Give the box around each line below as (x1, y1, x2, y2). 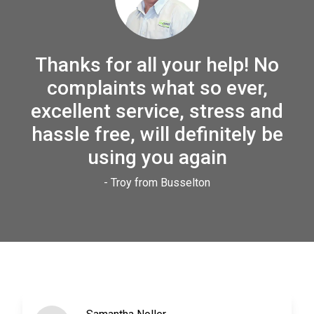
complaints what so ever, (46, 76, 268, 100)
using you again (87, 145, 227, 169)
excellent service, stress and (31, 99, 283, 123)
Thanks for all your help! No (35, 53, 279, 76)
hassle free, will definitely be (31, 122, 283, 146)
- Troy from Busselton (104, 175, 210, 189)
